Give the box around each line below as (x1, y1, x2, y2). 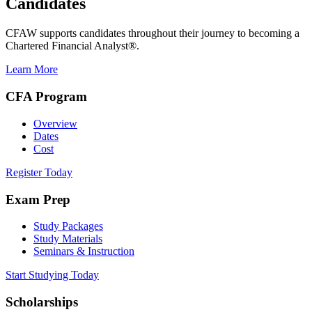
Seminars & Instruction (33, 245, 134, 258)
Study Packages (33, 220, 103, 233)
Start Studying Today (6, 269, 99, 281)
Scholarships (6, 294, 78, 309)
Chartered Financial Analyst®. (6, 40, 139, 52)
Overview (33, 117, 77, 130)
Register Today (6, 166, 72, 178)
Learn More (6, 63, 58, 76)
